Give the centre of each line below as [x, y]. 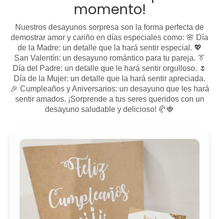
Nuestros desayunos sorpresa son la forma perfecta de [109, 27]
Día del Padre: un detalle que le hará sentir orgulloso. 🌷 [109, 68]
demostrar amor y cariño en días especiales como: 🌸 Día [109, 37]
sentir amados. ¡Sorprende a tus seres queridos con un [109, 99]
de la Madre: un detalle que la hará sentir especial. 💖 [109, 47]
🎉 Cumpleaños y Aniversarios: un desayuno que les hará [109, 88]
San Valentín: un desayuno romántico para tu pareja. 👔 [109, 58]
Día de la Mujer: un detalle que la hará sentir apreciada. [109, 78]
